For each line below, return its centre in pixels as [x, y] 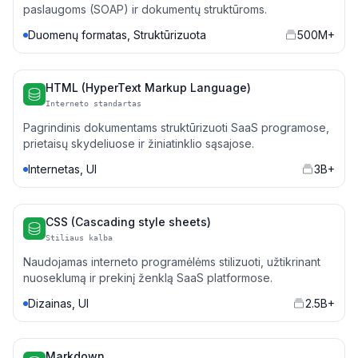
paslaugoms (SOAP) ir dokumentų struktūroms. [145, 9]
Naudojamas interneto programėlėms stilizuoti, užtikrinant [172, 262]
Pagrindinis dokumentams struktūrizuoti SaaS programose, [176, 127]
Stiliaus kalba [79, 238]
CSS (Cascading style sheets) [128, 222]
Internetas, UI [62, 169]
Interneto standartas [93, 103]
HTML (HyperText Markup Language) [148, 88]
